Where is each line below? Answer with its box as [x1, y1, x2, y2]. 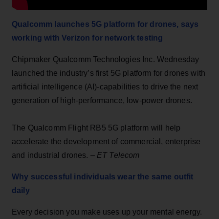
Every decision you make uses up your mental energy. [12, 207, 202, 216]
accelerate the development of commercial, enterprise [12, 137, 201, 146]
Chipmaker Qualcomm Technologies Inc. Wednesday [12, 55, 199, 64]
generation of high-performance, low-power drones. [12, 96, 192, 105]
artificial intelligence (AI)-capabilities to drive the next [12, 82, 198, 91]
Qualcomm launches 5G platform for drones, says [12, 20, 199, 28]
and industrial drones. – [12, 151, 97, 159]
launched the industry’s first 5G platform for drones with [12, 68, 206, 77]
